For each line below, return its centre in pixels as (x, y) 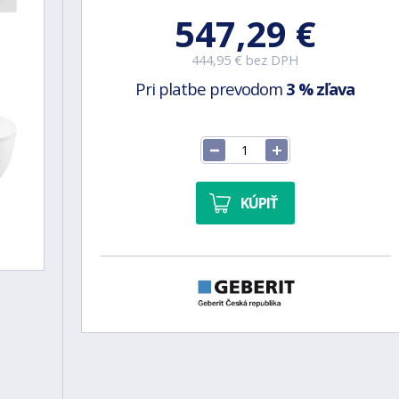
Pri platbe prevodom (211, 89)
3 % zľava (321, 89)
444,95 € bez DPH (245, 60)
